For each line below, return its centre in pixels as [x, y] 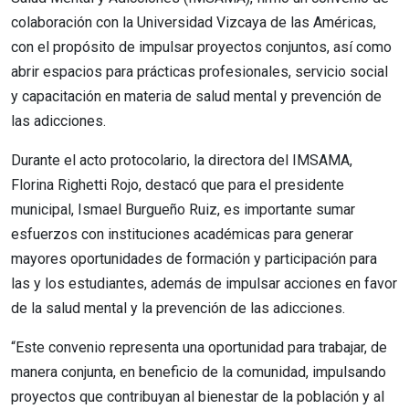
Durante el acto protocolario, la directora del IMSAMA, [182, 160]
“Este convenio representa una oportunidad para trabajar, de [199, 347]
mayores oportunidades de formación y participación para [194, 258]
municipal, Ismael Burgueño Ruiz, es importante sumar [183, 209]
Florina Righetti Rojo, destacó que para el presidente [178, 184]
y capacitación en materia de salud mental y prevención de [196, 96]
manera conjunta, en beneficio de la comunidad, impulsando [199, 372]
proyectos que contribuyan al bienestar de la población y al [198, 396]
